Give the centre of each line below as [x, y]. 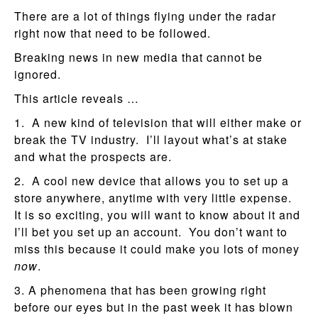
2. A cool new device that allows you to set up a [152, 180]
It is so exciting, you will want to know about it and [157, 214]
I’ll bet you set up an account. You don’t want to [151, 231]
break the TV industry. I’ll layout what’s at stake [151, 139]
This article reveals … [77, 98]
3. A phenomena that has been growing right [140, 290]
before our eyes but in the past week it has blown [154, 307]
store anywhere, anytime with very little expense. [155, 197]
